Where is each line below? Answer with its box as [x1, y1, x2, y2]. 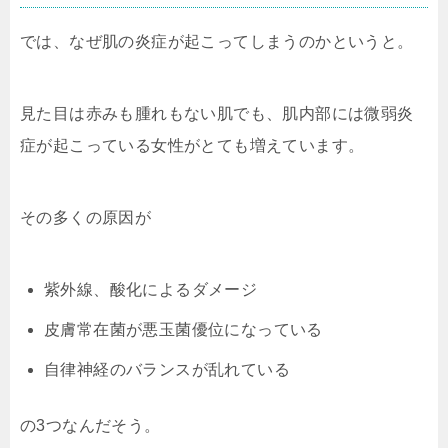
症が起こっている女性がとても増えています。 [20, 136, 365, 154]
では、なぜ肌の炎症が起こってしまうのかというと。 [20, 32, 414, 50]
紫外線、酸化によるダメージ [44, 280, 258, 298]
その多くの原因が [20, 208, 152, 226]
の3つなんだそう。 [20, 416, 161, 434]
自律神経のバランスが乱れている [44, 360, 290, 378]
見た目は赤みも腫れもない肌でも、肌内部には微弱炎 [20, 104, 414, 122]
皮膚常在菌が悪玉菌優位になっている [44, 320, 323, 338]
